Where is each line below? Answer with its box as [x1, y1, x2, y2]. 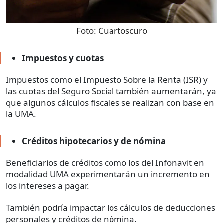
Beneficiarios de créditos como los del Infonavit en [6, 156, 204, 168]
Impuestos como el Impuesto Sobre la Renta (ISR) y [6, 73, 208, 85]
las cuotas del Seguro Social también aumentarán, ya [6, 85, 216, 97]
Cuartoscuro [98, 24, 147, 36]
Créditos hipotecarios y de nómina [22, 135, 166, 147]
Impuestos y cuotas [22, 52, 104, 64]
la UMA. [6, 108, 36, 119]
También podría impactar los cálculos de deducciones [6, 201, 215, 213]
